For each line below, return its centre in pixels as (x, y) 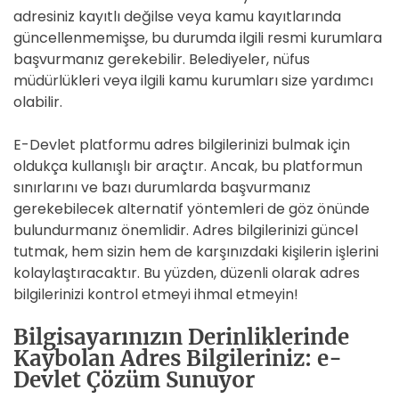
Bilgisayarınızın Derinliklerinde (181, 337)
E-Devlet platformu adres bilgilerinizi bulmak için (182, 145)
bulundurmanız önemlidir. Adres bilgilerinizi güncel (186, 230)
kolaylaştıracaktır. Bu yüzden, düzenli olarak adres (187, 273)
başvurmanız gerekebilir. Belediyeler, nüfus (162, 59)
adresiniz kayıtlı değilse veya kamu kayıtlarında (177, 16)
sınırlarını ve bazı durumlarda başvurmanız (162, 187)
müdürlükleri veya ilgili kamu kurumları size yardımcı (193, 81)
